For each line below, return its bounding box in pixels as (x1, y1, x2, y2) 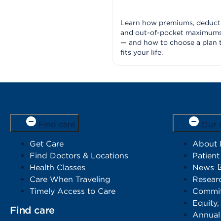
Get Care (30, 139, 64, 149)
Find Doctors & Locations (30, 151, 128, 161)
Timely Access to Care (30, 186, 115, 196)
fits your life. (120, 48, 163, 57)
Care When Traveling (30, 175, 110, 184)
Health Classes (30, 163, 85, 173)
